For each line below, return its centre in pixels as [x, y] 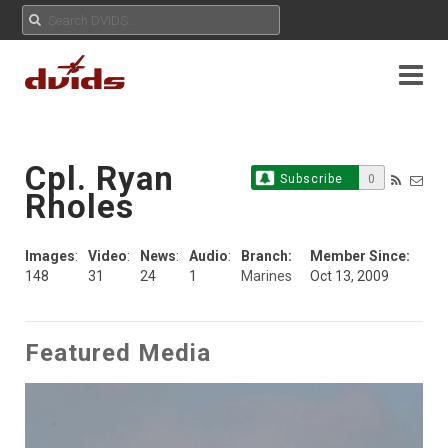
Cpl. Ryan [99, 178]
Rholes [79, 206]
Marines [266, 276]
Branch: [266, 256]
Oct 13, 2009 [350, 276]
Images [50, 256]
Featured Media [118, 353]
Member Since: [360, 256]
